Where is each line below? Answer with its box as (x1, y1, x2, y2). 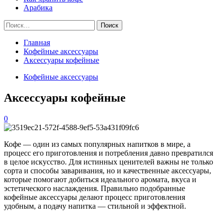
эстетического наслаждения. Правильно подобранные (4, 184, 185, 192)
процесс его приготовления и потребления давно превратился (4, 148, 213, 157)
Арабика (24, 3, 53, 12)
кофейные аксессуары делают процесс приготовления (4, 192, 185, 201)
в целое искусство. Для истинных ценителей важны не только (4, 157, 213, 166)
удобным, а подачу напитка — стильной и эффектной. (4, 201, 186, 210)
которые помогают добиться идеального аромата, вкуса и (4, 175, 196, 184)
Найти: (3, 20, 27, 28)
